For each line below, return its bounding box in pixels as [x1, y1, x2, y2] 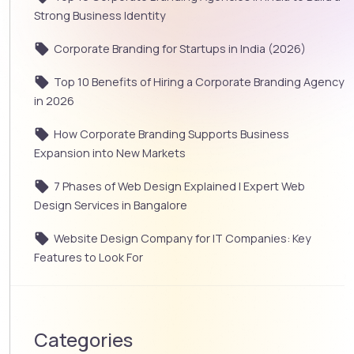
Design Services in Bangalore [34, 198, 187, 213]
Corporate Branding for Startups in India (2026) [54, 41, 306, 57]
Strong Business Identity [34, 8, 166, 24]
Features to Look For [34, 250, 143, 265]
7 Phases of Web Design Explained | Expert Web [54, 179, 305, 194]
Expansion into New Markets [34, 145, 186, 161]
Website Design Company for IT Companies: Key [54, 231, 311, 247]
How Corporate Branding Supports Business [54, 126, 289, 142]
